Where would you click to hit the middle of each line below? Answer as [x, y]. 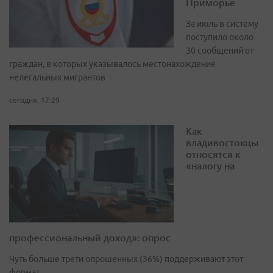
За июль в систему [222, 24]
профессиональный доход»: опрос [90, 238]
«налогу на [210, 166]
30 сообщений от [220, 51]
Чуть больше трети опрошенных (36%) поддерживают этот [126, 259]
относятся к [213, 154]
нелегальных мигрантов [57, 78]
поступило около [220, 37]
